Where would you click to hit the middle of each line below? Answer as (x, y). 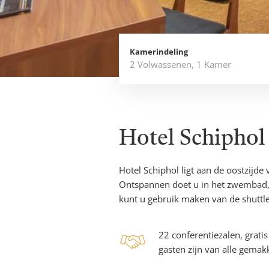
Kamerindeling (159, 51)
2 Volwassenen (161, 64)
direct (138, 29)
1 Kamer (214, 64)
